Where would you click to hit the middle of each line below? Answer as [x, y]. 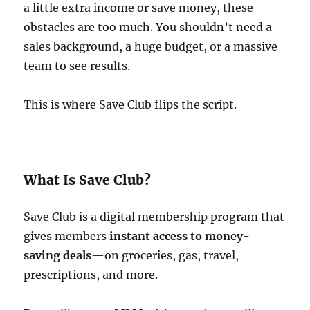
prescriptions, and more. [91, 275]
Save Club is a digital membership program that [154, 217]
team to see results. [77, 66]
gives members [67, 236]
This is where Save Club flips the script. [130, 104]
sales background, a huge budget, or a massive [151, 46]
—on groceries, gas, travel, [165, 255]
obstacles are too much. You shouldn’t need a [148, 27]
